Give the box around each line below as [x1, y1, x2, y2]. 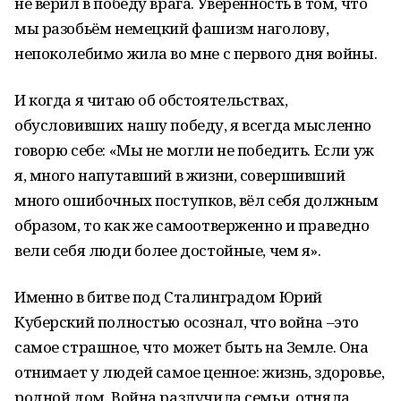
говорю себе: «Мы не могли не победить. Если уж [14, 140, 374, 160]
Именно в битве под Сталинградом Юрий [14, 286, 322, 307]
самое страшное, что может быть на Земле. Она [14, 337, 369, 357]
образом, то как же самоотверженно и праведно [14, 215, 370, 235]
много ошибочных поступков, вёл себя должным [14, 190, 379, 210]
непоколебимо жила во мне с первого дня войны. [14, 43, 378, 64]
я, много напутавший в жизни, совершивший [14, 165, 346, 185]
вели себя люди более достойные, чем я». [14, 240, 321, 260]
